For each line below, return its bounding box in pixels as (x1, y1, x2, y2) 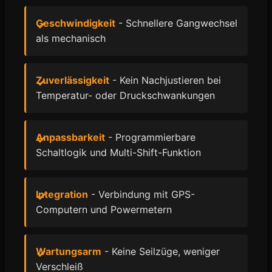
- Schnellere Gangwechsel (115, 17, 237, 29)
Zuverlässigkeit (36, 74, 109, 86)
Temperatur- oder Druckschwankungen (36, 89, 215, 101)
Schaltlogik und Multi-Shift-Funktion (36, 146, 201, 158)
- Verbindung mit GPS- (88, 188, 195, 200)
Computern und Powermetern (36, 203, 172, 216)
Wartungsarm (36, 245, 101, 257)
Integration (36, 188, 88, 200)
